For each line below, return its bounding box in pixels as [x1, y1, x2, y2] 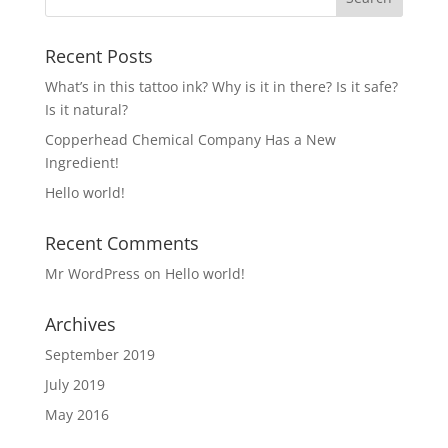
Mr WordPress [44, 264, 140, 283]
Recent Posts [44, 44, 153, 68]
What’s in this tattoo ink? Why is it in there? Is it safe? [44, 77, 398, 96]
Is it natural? [44, 100, 128, 119]
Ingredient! [44, 153, 119, 172]
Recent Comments [44, 231, 199, 255]
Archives [44, 312, 116, 336]
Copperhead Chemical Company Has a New [44, 130, 336, 149]
